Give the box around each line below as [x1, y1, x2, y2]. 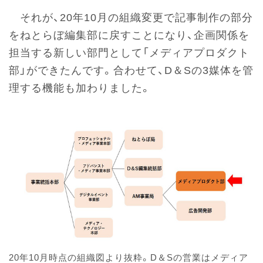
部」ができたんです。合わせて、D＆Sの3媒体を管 [9, 64, 254, 76]
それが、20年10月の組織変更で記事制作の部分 [9, 11, 253, 23]
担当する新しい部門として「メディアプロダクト [9, 46, 249, 59]
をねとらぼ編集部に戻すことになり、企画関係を [9, 29, 249, 41]
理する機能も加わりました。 [9, 82, 151, 94]
